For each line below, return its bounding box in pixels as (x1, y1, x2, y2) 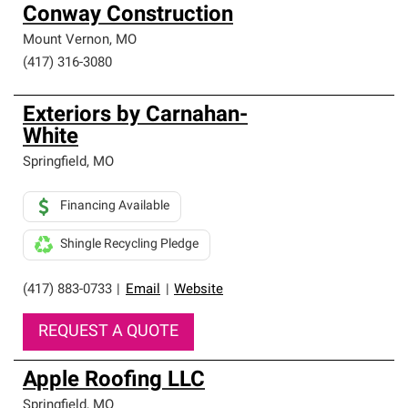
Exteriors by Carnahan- (23, 105, 248, 127)
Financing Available (60, 199, 169, 213)
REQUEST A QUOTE (38, 323, 178, 341)
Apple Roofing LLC (23, 370, 205, 392)
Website (174, 283, 223, 297)
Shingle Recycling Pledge (60, 238, 199, 251)
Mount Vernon (23, 34, 109, 47)
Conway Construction (23, 5, 233, 26)
